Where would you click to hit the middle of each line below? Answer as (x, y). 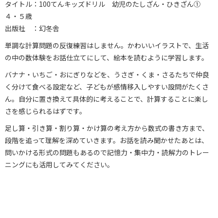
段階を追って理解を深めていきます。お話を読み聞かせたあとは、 (107, 140)
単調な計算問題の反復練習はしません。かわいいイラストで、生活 (107, 45)
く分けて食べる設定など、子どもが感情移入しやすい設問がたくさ (107, 87)
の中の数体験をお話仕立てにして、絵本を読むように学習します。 (107, 57)
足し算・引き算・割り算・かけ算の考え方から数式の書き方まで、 (107, 128)
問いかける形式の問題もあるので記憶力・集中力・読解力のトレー (107, 152)
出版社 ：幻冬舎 (32, 28)
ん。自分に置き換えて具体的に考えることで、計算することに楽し (107, 99)
